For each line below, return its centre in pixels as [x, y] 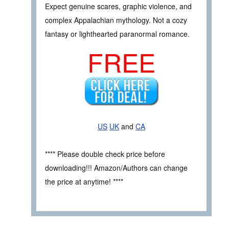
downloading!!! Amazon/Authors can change [116, 167]
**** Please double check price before [105, 154]
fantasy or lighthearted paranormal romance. [117, 33]
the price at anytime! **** [84, 181]
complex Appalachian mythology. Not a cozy [116, 20]
